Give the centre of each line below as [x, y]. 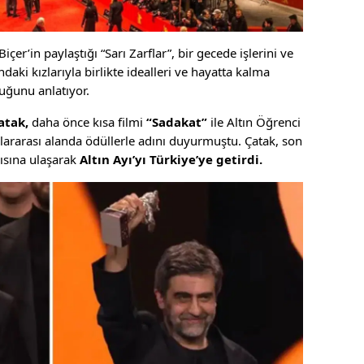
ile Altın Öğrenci [254, 122]
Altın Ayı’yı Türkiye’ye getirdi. [171, 160]
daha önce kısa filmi [87, 122]
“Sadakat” [177, 122]
